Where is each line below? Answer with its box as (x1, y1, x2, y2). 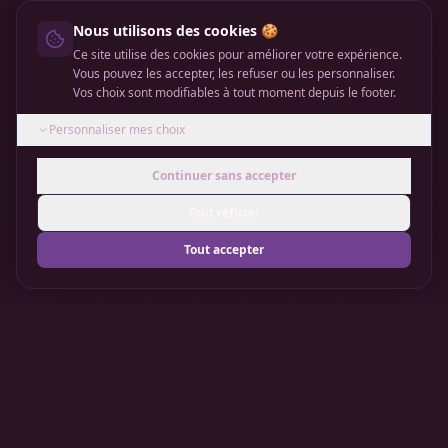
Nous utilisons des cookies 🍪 (73, 21, 278, 40)
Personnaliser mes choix (49, 121, 185, 138)
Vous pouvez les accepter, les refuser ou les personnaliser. (73, 65, 395, 82)
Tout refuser (188, 204, 260, 221)
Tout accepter (184, 241, 264, 258)
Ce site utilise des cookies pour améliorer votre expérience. (73, 46, 402, 63)
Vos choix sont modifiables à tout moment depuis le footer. (73, 84, 396, 101)
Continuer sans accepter (152, 167, 296, 184)
